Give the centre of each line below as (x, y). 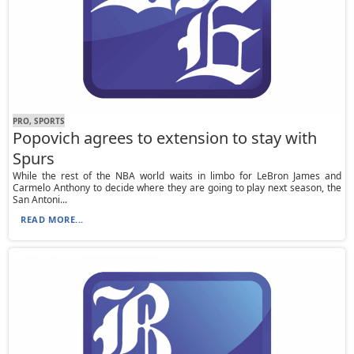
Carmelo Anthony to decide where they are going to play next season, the (177, 188)
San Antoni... (40, 200)
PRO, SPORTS (39, 121)
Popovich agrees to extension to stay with (165, 138)
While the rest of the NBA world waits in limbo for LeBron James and (177, 176)
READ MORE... (52, 220)
